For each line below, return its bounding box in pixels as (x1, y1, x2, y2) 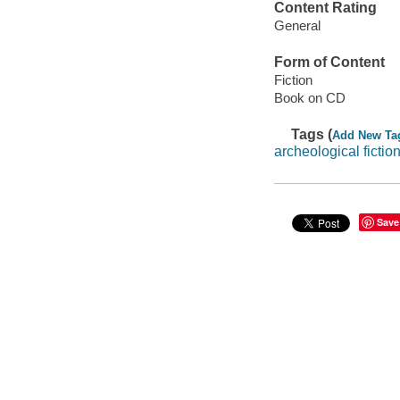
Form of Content (273, 54, 385, 70)
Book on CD (273, 89, 346, 105)
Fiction (273, 71, 312, 87)
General (273, 17, 321, 33)
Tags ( (291, 126, 333, 142)
